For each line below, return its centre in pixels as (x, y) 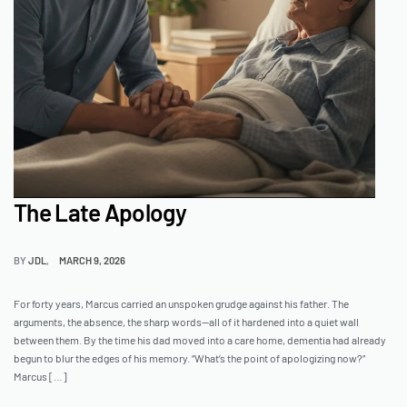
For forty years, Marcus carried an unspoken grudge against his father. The (181, 304)
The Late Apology (100, 213)
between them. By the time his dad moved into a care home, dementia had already (200, 340)
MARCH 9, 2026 (93, 261)
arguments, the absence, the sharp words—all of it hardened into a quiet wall (186, 322)
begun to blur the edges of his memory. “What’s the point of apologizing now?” (189, 358)
